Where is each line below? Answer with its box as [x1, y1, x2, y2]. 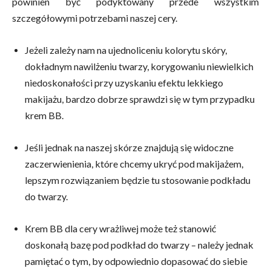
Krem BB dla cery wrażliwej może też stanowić [25, 222, 216, 234]
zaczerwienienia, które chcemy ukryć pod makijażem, [25, 157, 243, 169]
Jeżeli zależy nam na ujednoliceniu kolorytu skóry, [25, 44, 227, 56]
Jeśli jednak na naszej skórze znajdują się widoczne [25, 141, 233, 153]
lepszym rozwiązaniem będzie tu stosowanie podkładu [25, 174, 250, 186]
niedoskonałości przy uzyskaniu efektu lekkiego [25, 76, 223, 88]
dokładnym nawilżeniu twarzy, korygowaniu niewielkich [25, 60, 253, 72]
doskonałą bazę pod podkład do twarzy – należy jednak [25, 238, 253, 250]
